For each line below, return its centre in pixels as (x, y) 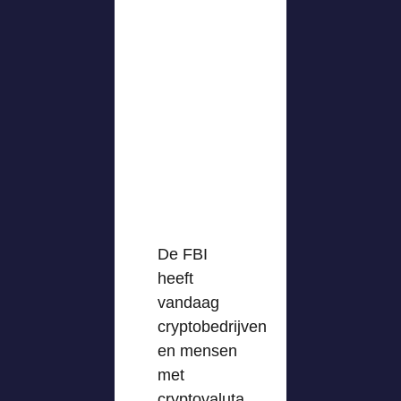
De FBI (183, 254)
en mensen (197, 351)
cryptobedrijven (212, 327)
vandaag (188, 303)
